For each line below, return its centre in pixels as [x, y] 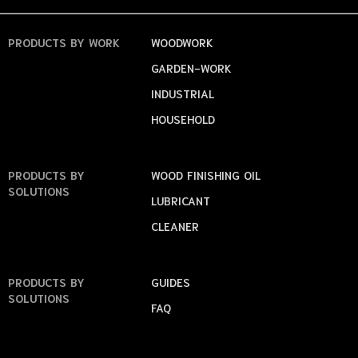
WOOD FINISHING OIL [206, 175]
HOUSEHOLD [183, 119]
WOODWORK [183, 42]
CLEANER [175, 226]
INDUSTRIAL [183, 93]
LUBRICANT [181, 200]
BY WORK [95, 42]
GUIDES [171, 282]
